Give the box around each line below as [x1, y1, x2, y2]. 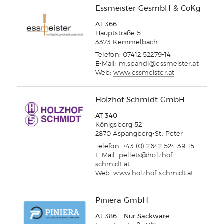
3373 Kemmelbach [95, 39, 158, 46]
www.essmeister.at [113, 70, 174, 77]
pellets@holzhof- [118, 152, 175, 159]
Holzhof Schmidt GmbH [95, 96, 185, 104]
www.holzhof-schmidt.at [113, 170, 194, 177]
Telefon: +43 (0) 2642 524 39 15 [95, 143, 194, 150]
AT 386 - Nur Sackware [95, 213, 169, 220]
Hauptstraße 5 [95, 30, 141, 37]
